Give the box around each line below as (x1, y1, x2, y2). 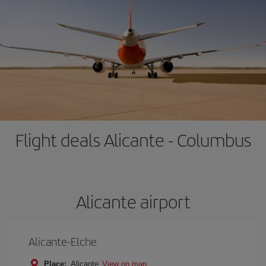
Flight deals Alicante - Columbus (15, 127, 251, 152)
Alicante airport (75, 189, 191, 214)
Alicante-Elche (28, 233, 97, 249)
